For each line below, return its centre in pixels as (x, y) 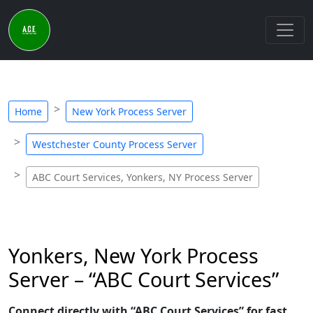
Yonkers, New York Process (133, 255)
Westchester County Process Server (115, 144)
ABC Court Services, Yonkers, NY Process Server (143, 177)
